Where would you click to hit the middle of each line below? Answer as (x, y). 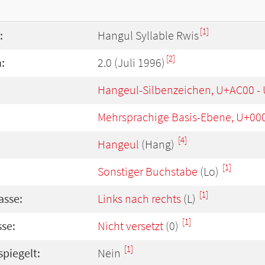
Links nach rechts (139, 199)
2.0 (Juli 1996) (131, 63)
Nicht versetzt (130, 226)
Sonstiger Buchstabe (148, 172)
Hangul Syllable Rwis (148, 35)
